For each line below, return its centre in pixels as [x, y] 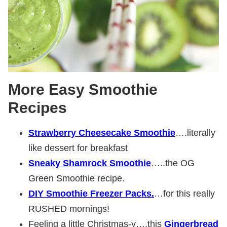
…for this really [184, 193]
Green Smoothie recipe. [77, 178]
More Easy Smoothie [83, 89]
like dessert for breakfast [78, 148]
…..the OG [173, 163]
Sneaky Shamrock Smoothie [90, 163]
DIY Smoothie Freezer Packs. [91, 193]
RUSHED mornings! [69, 209]
